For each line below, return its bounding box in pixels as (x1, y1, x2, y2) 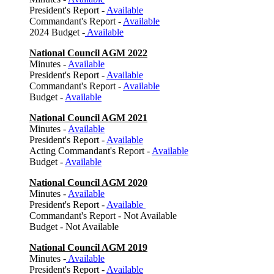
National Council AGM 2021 (29, 112, 147, 123)
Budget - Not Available (29, 221, 119, 232)
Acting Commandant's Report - (29, 145, 152, 156)
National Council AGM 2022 (29, 47, 147, 58)
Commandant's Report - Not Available (29, 210, 177, 221)
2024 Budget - (29, 26, 85, 37)
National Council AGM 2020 (29, 177, 147, 188)
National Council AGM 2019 (29, 242, 147, 253)
